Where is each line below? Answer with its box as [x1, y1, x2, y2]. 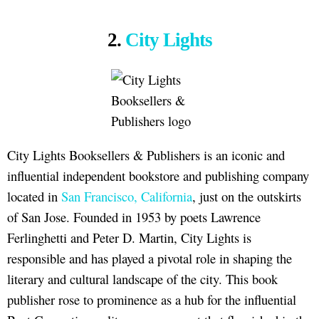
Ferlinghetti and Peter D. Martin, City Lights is [7, 228, 251, 246]
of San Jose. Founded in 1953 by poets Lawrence [7, 207, 261, 226]
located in [7, 187, 61, 205]
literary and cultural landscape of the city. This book [7, 269, 278, 288]
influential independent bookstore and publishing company [7, 166, 309, 184]
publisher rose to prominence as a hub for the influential [7, 290, 296, 308]
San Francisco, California [61, 187, 192, 205]
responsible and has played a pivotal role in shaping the [7, 249, 292, 267]
